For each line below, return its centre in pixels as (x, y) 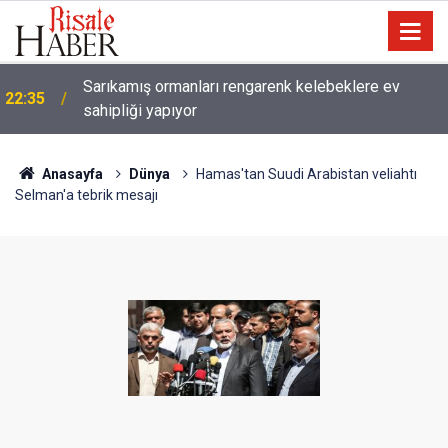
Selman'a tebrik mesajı (86, 195)
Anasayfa (70, 174)
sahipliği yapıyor (140, 110)
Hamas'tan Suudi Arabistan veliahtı (306, 174)
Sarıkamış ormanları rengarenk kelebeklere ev (241, 86)
